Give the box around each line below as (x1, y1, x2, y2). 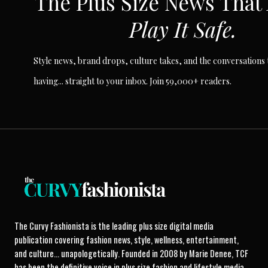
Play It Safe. (129, 15, 237, 44)
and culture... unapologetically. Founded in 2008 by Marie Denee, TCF (14, 246, 248, 260)
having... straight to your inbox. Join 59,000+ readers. (33, 75, 232, 87)
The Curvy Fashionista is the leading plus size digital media (14, 219, 214, 232)
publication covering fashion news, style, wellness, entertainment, (14, 233, 239, 246)
